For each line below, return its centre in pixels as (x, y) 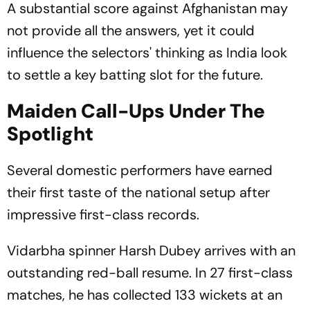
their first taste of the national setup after (138, 192)
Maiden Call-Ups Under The (136, 111)
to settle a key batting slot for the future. (135, 75)
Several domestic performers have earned (140, 170)
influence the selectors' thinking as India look (147, 53)
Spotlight (50, 134)
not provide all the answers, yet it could (131, 30)
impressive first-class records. (103, 215)
